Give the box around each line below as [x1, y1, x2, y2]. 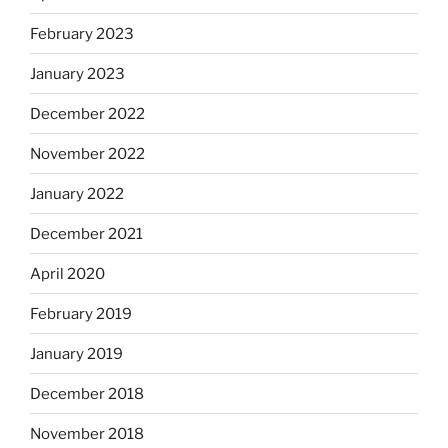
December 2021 [30, 224, 143, 243]
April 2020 [30, 264, 105, 283]
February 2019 [30, 304, 132, 323]
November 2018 [30, 424, 144, 443]
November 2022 [30, 144, 145, 163]
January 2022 [30, 184, 124, 203]
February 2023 [30, 24, 134, 43]
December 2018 [30, 384, 144, 403]
